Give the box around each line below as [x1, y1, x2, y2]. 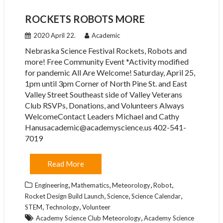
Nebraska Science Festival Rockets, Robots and [24, 46, 187, 55]
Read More [47, 159, 84, 168]
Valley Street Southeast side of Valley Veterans [24, 90, 182, 99]
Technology [45, 203, 79, 211]
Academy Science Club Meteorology [35, 214, 141, 222]
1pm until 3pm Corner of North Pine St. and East [24, 79, 187, 88]
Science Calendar [131, 192, 181, 200]
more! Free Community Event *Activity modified [24, 57, 189, 66]
